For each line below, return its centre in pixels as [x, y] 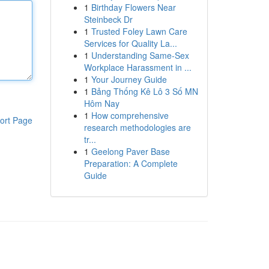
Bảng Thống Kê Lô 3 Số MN [144, 91]
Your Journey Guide [129, 79]
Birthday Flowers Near [133, 7]
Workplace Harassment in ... [138, 67]
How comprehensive [130, 115]
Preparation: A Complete [131, 163]
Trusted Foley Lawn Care [139, 31]
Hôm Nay [101, 103]
